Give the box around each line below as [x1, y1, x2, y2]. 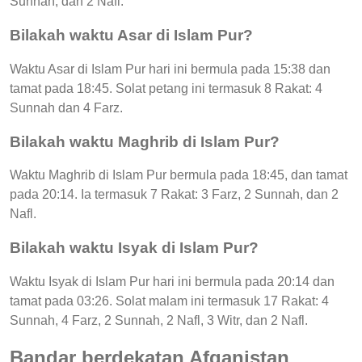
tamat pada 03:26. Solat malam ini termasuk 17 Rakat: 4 [10, 293, 329, 308]
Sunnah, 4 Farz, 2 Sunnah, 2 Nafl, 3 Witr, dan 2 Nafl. [10, 313, 308, 327]
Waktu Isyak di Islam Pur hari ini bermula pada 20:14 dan [10, 274, 335, 288]
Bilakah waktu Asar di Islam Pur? [10, 27, 253, 44]
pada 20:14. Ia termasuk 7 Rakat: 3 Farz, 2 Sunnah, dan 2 [10, 187, 339, 202]
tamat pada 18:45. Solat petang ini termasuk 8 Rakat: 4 [10, 81, 322, 95]
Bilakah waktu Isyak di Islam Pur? [10, 239, 259, 257]
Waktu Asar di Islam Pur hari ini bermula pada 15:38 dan [10, 61, 330, 76]
